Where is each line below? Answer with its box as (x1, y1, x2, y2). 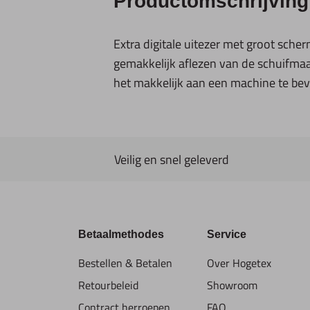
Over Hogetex (207, 255, 271, 271)
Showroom (207, 277, 257, 293)
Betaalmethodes (78, 228, 165, 240)
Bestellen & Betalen (78, 255, 173, 271)
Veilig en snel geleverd (114, 149, 229, 169)
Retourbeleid (78, 277, 139, 293)
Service (207, 228, 246, 240)
